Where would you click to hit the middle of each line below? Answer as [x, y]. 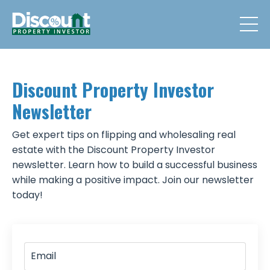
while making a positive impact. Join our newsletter [133, 180]
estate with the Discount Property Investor [114, 149]
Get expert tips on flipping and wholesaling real [124, 134]
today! [27, 195]
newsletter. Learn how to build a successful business [135, 165]
